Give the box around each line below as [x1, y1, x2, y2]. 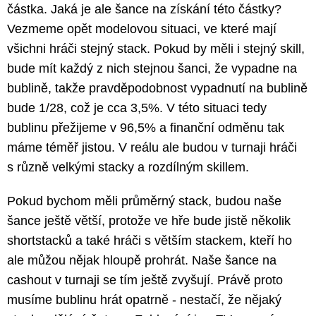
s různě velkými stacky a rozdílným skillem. [7, 159, 249, 174]
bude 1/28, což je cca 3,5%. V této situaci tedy [7, 100, 267, 115]
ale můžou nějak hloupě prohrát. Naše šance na [7, 253, 276, 267]
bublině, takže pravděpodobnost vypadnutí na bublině [7, 80, 308, 95]
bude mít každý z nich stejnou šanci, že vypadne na [7, 61, 297, 75]
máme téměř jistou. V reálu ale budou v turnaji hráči [7, 140, 297, 154]
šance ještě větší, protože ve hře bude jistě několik [7, 213, 291, 228]
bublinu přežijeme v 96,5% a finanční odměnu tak [7, 120, 284, 135]
